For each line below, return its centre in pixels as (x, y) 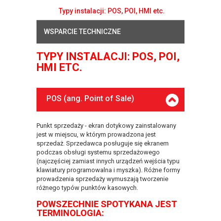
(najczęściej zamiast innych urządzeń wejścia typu (108, 161)
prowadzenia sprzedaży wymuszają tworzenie (102, 179)
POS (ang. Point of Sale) (90, 98)
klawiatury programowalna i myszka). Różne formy (108, 170)
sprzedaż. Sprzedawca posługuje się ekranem (103, 143)
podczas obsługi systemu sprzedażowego (98, 152)
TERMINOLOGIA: (70, 213)
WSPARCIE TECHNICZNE (82, 31)
